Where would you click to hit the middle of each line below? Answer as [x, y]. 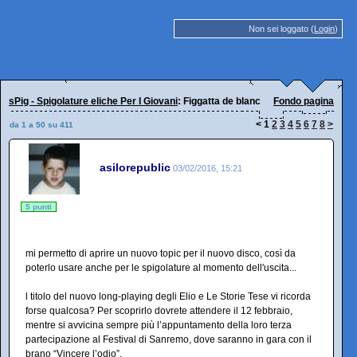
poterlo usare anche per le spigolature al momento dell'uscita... [161, 268]
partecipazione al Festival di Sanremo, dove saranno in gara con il [169, 339]
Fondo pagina [304, 101]
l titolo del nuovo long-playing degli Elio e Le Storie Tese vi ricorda [168, 296]
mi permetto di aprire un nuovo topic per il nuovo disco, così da [161, 253]
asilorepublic [135, 167]
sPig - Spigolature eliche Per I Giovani [93, 101]
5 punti [39, 207]
